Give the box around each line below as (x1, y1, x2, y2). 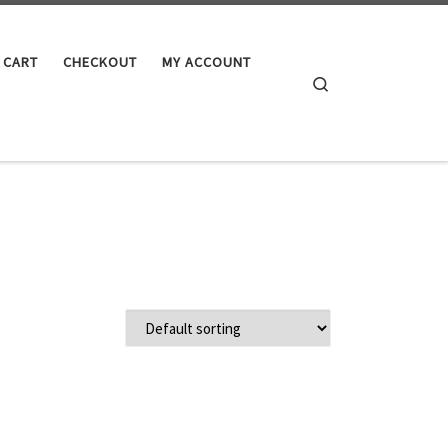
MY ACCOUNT (161, 53, 251, 72)
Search (330, 72, 373, 92)
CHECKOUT (62, 53, 137, 72)
